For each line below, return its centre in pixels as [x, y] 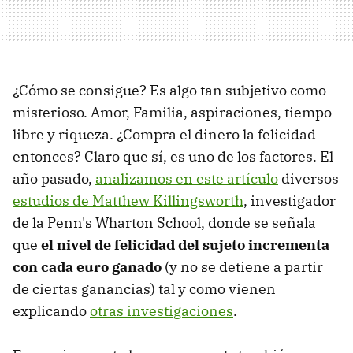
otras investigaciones [162, 310]
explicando [51, 310]
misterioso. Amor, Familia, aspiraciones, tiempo [172, 112]
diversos [308, 178]
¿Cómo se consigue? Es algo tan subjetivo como [169, 90]
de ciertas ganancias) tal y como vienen [144, 288]
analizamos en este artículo [187, 178]
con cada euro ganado [87, 266]
